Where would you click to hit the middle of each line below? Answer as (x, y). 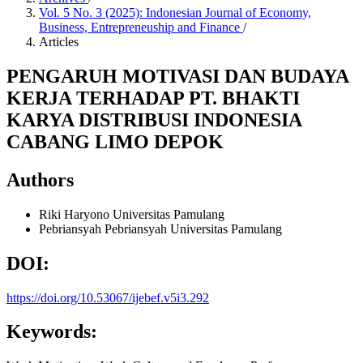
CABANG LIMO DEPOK (115, 141)
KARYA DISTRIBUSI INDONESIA (154, 120)
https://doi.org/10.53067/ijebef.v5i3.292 (108, 297)
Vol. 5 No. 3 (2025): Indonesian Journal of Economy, (175, 13)
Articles (59, 42)
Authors (40, 179)
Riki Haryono (76, 214)
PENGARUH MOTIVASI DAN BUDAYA (177, 76)
